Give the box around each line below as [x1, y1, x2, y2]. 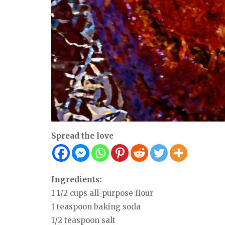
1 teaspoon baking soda [51, 202, 141, 212]
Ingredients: [51, 175, 101, 185]
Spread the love [51, 131, 114, 141]
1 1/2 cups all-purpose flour [51, 188, 153, 198]
